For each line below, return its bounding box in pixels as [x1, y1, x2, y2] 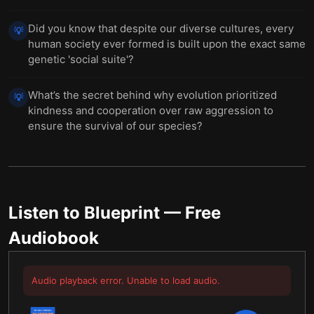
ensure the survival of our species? [28, 119, 203, 132]
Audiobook [8, 228, 99, 248]
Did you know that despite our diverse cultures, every [28, 22, 294, 35]
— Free [160, 203, 221, 223]
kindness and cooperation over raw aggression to [28, 104, 273, 117]
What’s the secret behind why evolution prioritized [28, 88, 277, 102]
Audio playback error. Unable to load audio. [32, 275, 220, 286]
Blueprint [84, 203, 160, 223]
